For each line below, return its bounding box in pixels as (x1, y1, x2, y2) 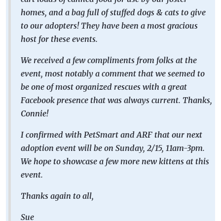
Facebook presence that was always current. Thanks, (21, 95, 212, 105)
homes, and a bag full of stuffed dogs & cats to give (21, 7, 206, 17)
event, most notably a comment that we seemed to (21, 69, 205, 78)
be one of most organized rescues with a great (21, 82, 187, 92)
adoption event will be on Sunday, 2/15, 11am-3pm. (21, 143, 205, 153)
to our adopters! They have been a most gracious (21, 21, 198, 31)
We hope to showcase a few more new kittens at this (21, 156, 209, 166)
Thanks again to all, (21, 191, 94, 201)
